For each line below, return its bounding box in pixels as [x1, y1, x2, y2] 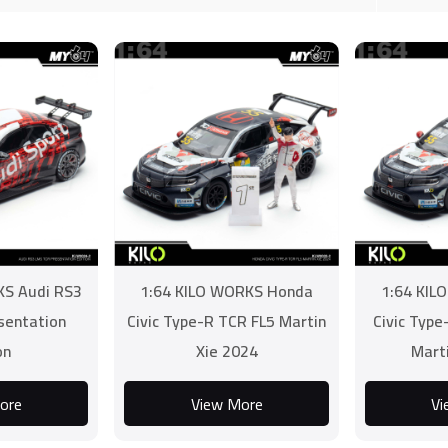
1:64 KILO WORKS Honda [140, 276, 314, 306]
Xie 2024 [195, 336, 258, 366]
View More [190, 388, 263, 419]
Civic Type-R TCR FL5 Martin [127, 306, 327, 336]
